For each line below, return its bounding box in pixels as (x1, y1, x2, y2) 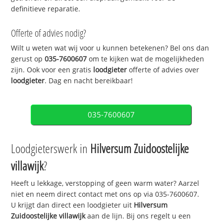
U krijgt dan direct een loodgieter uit (11, 200, 134, 210)
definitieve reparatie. (11, 3, 81, 13)
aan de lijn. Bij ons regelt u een (85, 211, 191, 221)
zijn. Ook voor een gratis (11, 65, 94, 75)
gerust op (11, 54, 45, 64)
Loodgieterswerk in (11, 140, 91, 157)
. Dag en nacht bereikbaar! (45, 76, 133, 86)
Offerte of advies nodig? (11, 26, 87, 40)
